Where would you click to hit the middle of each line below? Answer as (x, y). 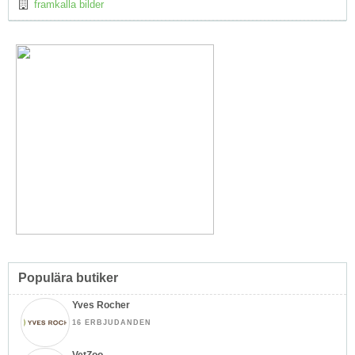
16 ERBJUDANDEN (112, 322)
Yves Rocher (101, 305)
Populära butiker (68, 277)
